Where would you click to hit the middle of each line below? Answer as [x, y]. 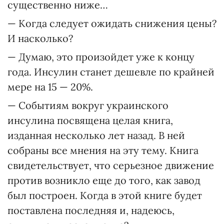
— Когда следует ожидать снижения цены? [112, 23]
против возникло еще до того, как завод [104, 180]
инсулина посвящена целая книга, [90, 120]
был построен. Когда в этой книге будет [105, 195]
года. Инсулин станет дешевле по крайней [111, 72]
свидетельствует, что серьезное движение [111, 165]
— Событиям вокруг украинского [88, 105]
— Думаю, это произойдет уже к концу [101, 57]
